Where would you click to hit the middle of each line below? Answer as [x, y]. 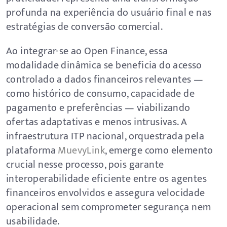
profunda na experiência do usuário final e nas [109, 13]
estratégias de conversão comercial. [84, 27]
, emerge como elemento [159, 150]
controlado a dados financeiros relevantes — [105, 80]
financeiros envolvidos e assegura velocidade [106, 193]
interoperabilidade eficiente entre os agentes [106, 179]
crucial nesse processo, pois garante [85, 165]
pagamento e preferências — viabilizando [98, 108]
